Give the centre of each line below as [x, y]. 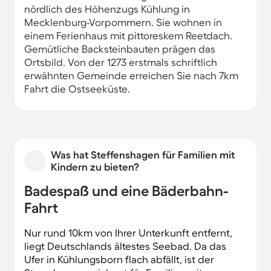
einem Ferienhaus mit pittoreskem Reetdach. [128, 35]
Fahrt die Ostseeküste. [77, 88]
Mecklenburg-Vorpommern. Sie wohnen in [123, 22]
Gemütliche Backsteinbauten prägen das [120, 48]
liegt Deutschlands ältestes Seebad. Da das [125, 246]
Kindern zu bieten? [95, 166]
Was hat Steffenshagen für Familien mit [143, 154]
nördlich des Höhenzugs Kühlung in [107, 8]
